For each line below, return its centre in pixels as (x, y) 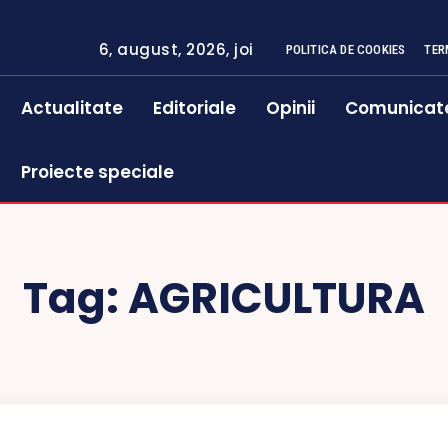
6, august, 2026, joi (176, 49)
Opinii (291, 108)
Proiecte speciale (98, 172)
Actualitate (72, 108)
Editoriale (195, 108)
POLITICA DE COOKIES (345, 49)
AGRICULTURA (276, 298)
